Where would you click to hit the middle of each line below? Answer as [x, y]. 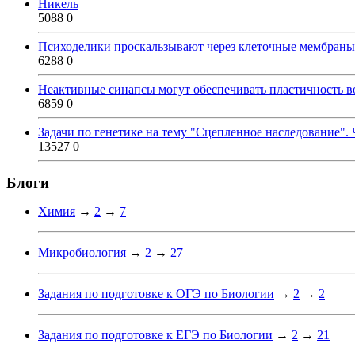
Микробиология [82, 253]
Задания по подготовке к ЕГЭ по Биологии [155, 335]
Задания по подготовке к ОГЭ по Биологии [156, 294]
